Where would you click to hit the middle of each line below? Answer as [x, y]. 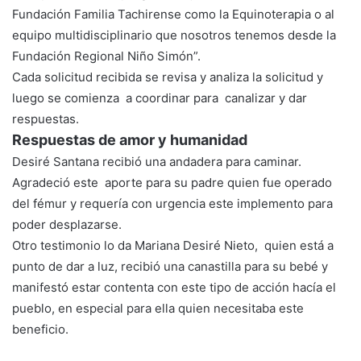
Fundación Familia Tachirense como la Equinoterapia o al [173, 14]
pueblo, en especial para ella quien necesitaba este [158, 308]
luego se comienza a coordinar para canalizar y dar [160, 98]
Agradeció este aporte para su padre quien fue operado [172, 182]
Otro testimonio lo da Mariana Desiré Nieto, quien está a [173, 245]
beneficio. [40, 329]
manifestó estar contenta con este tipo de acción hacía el [174, 287]
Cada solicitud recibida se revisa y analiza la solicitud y [168, 77]
